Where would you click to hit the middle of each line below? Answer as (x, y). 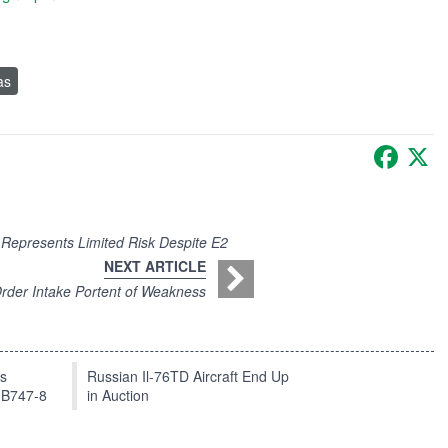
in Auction (118, 395)
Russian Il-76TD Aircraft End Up (188, 376)
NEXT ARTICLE (155, 266)
